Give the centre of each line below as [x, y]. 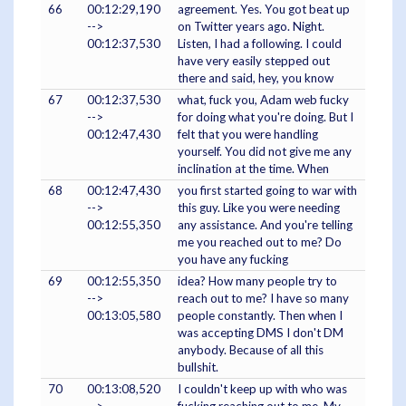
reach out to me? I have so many [263, 298]
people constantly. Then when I [260, 315]
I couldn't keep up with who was [262, 388]
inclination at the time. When [253, 168]
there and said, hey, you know [256, 77]
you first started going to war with [267, 190]
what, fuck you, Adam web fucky [263, 99]
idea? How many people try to [257, 280]
